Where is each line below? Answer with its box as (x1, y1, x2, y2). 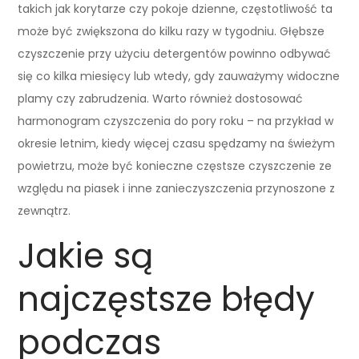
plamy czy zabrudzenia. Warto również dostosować (18, 90, 304, 107)
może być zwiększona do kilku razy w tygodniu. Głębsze (18, 22, 325, 39)
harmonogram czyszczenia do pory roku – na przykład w (18, 112, 334, 129)
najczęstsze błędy (18, 275, 316, 323)
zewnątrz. (18, 202, 71, 219)
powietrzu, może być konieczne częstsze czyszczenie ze (18, 157, 333, 174)
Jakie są (18, 232, 154, 280)
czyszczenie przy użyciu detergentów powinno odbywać (18, 45, 332, 62)
